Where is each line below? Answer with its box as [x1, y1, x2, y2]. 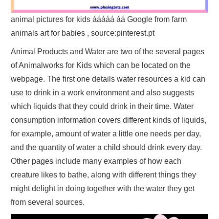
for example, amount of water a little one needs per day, [11, 129, 201, 138]
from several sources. [11, 197, 85, 206]
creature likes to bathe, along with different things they [11, 170, 197, 179]
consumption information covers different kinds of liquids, [11, 115, 207, 124]
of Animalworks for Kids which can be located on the [11, 61, 191, 69]
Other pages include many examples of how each [11, 156, 182, 165]
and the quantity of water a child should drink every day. [11, 143, 202, 152]
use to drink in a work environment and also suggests [11, 88, 195, 97]
